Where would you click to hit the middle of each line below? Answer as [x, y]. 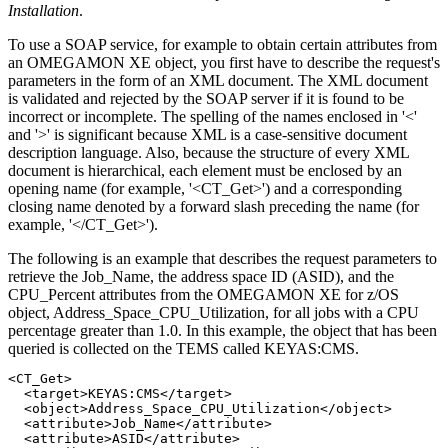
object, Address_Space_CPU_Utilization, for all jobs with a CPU [213, 312]
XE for [341, 294]
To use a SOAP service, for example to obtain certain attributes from [222, 44]
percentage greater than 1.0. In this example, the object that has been [222, 330]
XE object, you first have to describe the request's [282, 62]
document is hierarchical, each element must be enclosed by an [205, 170]
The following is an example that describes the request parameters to [222, 258]
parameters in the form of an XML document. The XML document [218, 80]
